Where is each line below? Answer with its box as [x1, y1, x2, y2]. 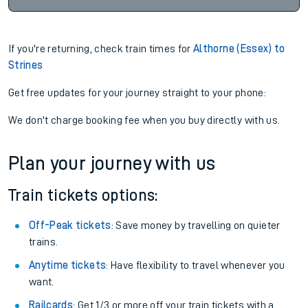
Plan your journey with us [8, 154, 216, 173]
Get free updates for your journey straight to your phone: [8, 87, 266, 98]
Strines [8, 60, 43, 71]
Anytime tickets [29, 260, 107, 271]
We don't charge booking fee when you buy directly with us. [8, 115, 280, 126]
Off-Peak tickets [29, 220, 111, 231]
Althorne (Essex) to [193, 43, 285, 54]
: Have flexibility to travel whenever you [106, 260, 285, 271]
